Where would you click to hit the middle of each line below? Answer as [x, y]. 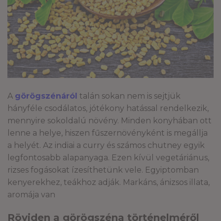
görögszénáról [46, 96]
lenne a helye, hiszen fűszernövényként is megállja [108, 133]
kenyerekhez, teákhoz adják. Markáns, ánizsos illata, [109, 182]
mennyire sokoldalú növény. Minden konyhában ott [110, 121]
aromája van [31, 195]
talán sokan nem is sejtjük [130, 96]
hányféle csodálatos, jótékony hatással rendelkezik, [108, 108]
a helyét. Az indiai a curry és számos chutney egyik [106, 145]
